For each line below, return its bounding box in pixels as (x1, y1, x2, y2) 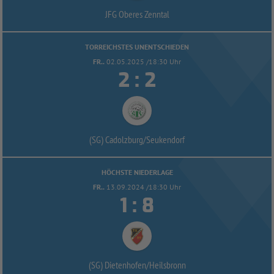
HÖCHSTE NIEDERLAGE (101, 167, 173, 177)
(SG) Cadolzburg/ (89, 133, 146, 146)
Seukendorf (146, 133, 185, 146)
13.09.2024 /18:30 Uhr (106, 182, 181, 191)
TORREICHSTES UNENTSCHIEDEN (85, 42, 189, 51)
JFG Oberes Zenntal (105, 7, 169, 20)
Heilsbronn (149, 258, 186, 271)
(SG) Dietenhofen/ (88, 258, 149, 271)
